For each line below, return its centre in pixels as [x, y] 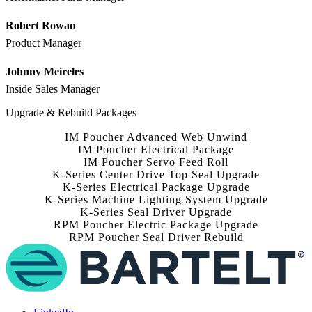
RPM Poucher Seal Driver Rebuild [156, 237]
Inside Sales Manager [53, 89]
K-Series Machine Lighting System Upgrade [156, 200]
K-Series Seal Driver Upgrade [156, 212]
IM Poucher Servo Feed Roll [156, 162]
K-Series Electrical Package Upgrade [156, 187]
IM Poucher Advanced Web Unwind [156, 137]
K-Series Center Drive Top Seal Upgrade [156, 175]
